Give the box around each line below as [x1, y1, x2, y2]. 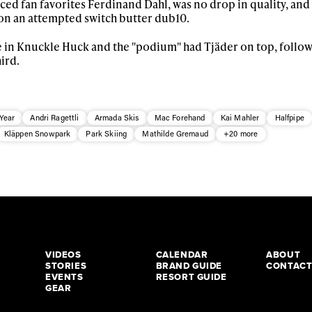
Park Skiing [86, 127, 127, 139]
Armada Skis [94, 112, 139, 123]
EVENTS [45, 270, 84, 283]
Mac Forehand [154, 112, 205, 123]
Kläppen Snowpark [3, 127, 71, 139]
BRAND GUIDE [155, 258, 223, 272]
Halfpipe [274, 112, 304, 123]
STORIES [45, 258, 87, 272]
